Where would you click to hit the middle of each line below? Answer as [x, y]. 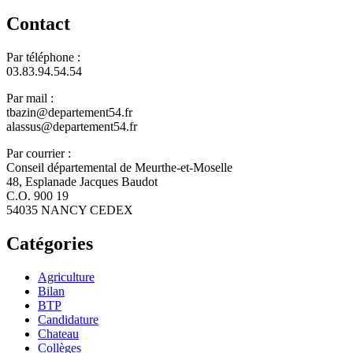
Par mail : [30, 98]
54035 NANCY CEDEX [70, 210]
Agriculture [66, 277]
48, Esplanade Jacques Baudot [82, 182]
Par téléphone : [43, 58]
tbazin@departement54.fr [69, 113]
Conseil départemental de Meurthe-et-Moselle [119, 168]
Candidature [68, 319]
